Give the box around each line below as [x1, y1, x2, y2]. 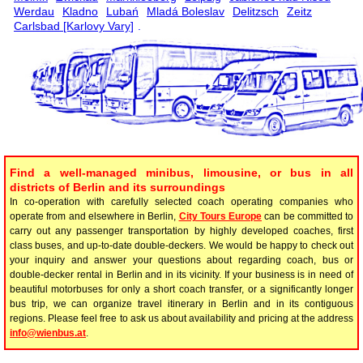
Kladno [62, 4, 98, 18]
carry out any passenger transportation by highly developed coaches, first [10, 224, 353, 237]
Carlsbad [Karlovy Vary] [14, 19, 134, 32]
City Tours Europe [178, 210, 262, 222]
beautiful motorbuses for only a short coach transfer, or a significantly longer [10, 283, 353, 295]
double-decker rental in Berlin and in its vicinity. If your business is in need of [10, 268, 353, 280]
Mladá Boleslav [147, 4, 224, 18]
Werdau [14, 4, 54, 18]
